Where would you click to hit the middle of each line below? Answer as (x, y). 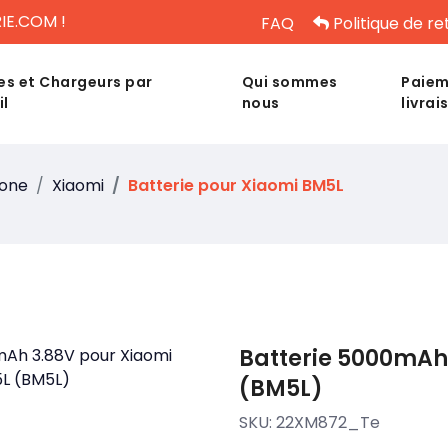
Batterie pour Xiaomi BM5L (236, 185)
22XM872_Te (328, 422)
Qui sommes (289, 82)
